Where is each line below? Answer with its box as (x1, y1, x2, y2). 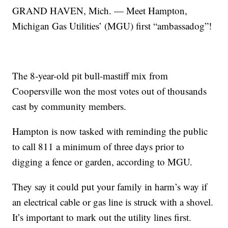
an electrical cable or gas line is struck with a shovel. (12, 195, 214, 208)
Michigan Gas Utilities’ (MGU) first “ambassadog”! (12, 19, 212, 32)
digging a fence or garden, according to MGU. (12, 155, 193, 168)
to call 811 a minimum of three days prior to (12, 139, 185, 153)
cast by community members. (12, 99, 127, 112)
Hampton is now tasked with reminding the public (12, 124, 208, 137)
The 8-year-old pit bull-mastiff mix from (12, 69, 168, 82)
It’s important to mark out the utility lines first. (12, 210, 192, 223)
